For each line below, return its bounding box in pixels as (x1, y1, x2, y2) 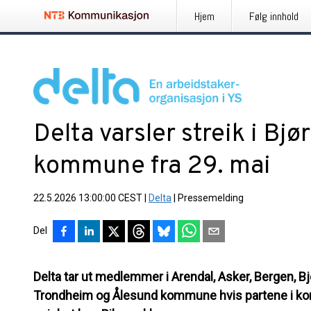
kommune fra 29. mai (33, 151, 271, 183)
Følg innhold (249, 9, 299, 24)
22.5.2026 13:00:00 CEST (33, 192, 142, 203)
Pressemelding (178, 192, 244, 203)
